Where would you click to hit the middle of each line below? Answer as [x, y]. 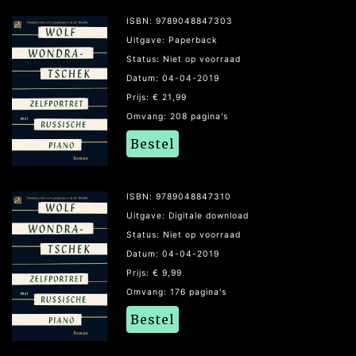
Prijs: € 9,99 [154, 273]
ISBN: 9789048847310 [179, 196]
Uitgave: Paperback [172, 41]
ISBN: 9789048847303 [180, 21]
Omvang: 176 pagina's [176, 292]
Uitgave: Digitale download [188, 215]
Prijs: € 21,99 [157, 98]
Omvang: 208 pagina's [177, 117]
